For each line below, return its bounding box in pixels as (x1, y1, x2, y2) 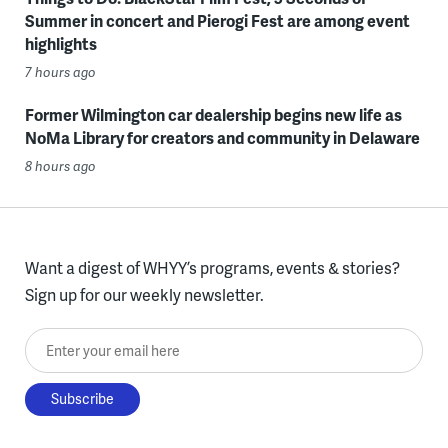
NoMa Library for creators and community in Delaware (24, 125, 420, 149)
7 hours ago (24, 62, 96, 81)
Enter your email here (24, 329, 178, 353)
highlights (24, 31, 97, 55)
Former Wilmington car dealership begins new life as (24, 102, 402, 126)
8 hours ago (24, 156, 96, 175)
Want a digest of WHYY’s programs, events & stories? (24, 255, 400, 279)
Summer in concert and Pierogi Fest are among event (24, 8, 410, 32)
